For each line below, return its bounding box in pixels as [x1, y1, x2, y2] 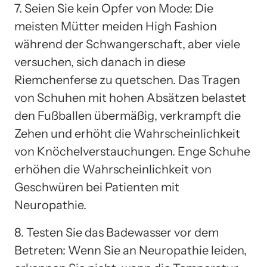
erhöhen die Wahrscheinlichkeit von [14, 162, 212, 176]
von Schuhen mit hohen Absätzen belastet [14, 90, 246, 105]
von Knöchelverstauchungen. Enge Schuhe [14, 144, 250, 159]
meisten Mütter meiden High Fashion [14, 18, 217, 33]
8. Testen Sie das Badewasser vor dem [14, 225, 219, 240]
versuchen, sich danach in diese [14, 54, 185, 69]
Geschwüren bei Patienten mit [14, 179, 179, 194]
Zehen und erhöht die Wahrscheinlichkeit [14, 126, 240, 141]
